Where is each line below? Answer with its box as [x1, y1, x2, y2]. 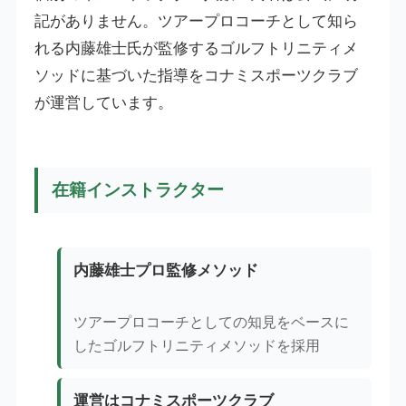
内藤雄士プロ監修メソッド [73, 261, 259, 279]
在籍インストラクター [51, 180, 224, 200]
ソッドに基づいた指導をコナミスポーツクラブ [34, 67, 358, 85]
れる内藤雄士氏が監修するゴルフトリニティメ [34, 40, 358, 58]
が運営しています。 [34, 94, 173, 112]
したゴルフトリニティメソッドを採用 [73, 337, 321, 353]
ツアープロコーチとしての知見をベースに [73, 314, 350, 330]
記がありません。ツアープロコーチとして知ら [34, 13, 358, 31]
